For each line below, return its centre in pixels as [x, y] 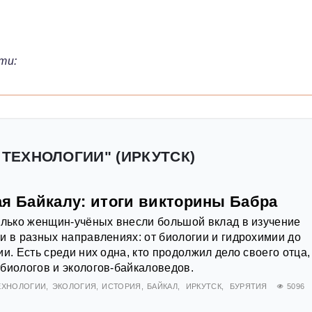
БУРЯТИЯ [248, 287]
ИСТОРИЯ [122, 287]
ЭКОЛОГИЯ [74, 287]
